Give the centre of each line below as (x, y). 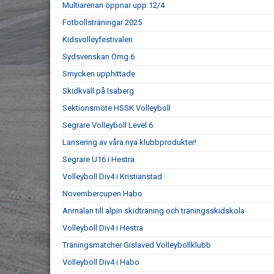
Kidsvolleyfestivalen (98, 40)
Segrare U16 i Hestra (98, 160)
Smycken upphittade (99, 74)
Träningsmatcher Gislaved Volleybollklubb (137, 245)
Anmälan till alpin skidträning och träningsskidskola (154, 211)
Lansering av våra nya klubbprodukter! (129, 143)
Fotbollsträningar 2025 (102, 23)
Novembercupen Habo (102, 194)
